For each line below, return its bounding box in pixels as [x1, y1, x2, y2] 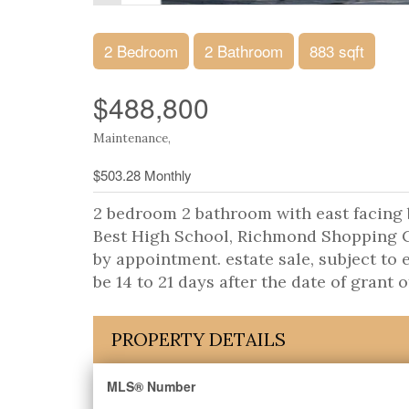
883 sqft [309, 39, 364, 62]
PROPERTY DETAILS [111, 328, 286, 351]
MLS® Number [107, 377, 195, 395]
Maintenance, [93, 130, 171, 146]
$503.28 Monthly [93, 165, 192, 184]
